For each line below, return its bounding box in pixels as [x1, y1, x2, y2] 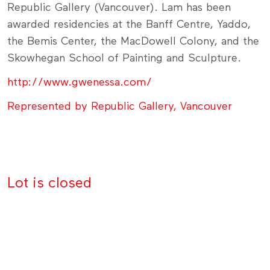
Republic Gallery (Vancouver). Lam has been [7, 2, 231, 13]
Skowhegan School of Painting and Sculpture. [7, 52, 241, 64]
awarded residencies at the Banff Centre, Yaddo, [7, 19, 251, 30]
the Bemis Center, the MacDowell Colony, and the [7, 36, 259, 47]
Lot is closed [7, 175, 92, 190]
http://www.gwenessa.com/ [7, 77, 152, 88]
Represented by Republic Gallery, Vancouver [7, 101, 232, 112]
